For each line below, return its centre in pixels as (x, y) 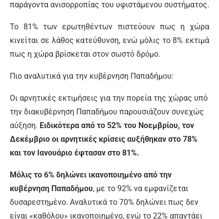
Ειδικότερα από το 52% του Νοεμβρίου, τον (117, 125)
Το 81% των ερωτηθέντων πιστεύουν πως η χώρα (109, 27)
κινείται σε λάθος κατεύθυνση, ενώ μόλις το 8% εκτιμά (109, 40)
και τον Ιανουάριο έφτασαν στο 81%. (75, 153)
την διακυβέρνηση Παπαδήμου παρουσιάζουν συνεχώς (107, 112)
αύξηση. (25, 125)
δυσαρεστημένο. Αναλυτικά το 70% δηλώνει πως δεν (104, 202)
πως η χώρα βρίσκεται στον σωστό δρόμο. (85, 54)
